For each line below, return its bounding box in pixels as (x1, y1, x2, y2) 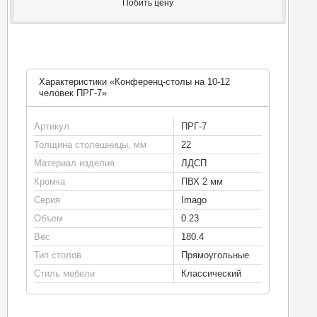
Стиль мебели (33, 267, 95, 279)
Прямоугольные (180, 249, 249, 260)
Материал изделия (33, 157, 115, 168)
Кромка (33, 175, 65, 187)
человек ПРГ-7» (38, 87, 107, 98)
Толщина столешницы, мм (33, 139, 146, 150)
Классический (180, 267, 241, 279)
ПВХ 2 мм (180, 175, 223, 187)
